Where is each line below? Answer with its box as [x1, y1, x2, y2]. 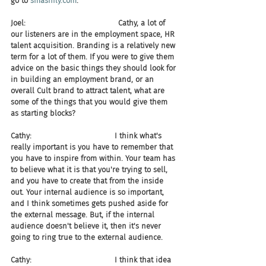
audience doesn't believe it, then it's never [11, 221, 163, 230]
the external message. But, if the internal [11, 210, 157, 219]
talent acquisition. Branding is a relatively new [11, 41, 178, 50]
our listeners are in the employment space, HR [11, 30, 177, 39]
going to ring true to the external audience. [11, 233, 163, 242]
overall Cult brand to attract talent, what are [11, 86, 167, 95]
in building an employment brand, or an [11, 75, 156, 84]
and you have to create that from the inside [11, 176, 166, 185]
